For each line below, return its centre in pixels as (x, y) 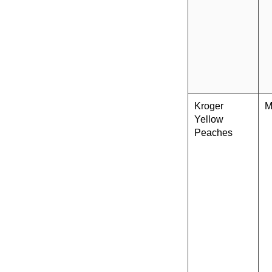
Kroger (209, 106)
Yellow (209, 120)
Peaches (213, 133)
